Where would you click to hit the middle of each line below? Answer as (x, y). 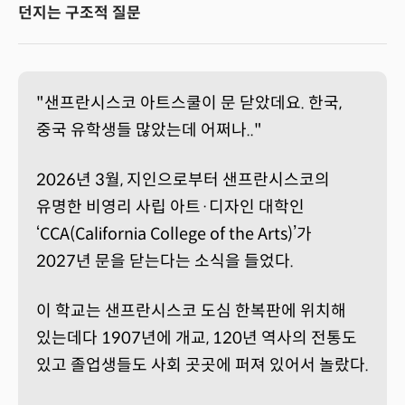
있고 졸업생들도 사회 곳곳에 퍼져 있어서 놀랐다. (202, 365)
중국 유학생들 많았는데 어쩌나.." (149, 130)
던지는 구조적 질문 (80, 13)
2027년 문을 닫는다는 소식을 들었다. (167, 261)
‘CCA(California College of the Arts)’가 (174, 234)
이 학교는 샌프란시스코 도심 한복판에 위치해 (191, 311)
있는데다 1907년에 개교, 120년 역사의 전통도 (197, 338)
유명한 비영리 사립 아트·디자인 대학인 (170, 207)
